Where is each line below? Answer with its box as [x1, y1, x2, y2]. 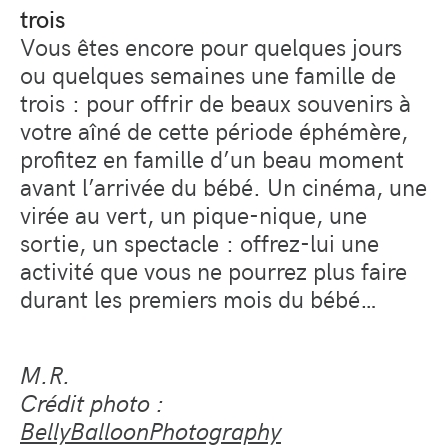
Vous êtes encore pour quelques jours [20, 30, 402, 63]
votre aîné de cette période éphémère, [20, 114, 408, 147]
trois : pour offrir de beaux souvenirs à [20, 86, 411, 119]
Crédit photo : [20, 386, 164, 419]
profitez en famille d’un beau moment [20, 142, 404, 175]
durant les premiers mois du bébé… [20, 282, 377, 315]
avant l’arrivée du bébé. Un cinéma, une [20, 170, 427, 203]
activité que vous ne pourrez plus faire [20, 254, 407, 287]
